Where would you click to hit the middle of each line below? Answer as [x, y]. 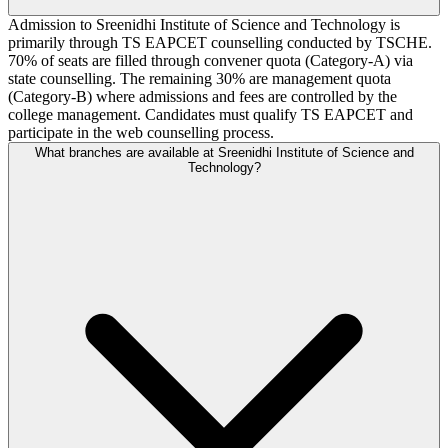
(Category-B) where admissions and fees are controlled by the [202, 96]
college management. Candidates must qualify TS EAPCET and [210, 114]
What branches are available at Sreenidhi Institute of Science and [224, 152]
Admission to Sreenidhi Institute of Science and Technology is [204, 24]
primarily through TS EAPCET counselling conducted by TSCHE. [220, 42]
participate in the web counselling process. [141, 132]
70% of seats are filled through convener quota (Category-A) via [210, 60]
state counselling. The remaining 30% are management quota [199, 78]
